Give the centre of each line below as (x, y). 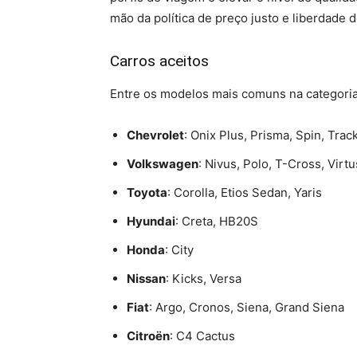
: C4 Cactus (202, 335)
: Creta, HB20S (217, 221)
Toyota (147, 192)
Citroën (148, 335)
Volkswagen (163, 163)
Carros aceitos (159, 61)
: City (179, 249)
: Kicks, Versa (204, 278)
